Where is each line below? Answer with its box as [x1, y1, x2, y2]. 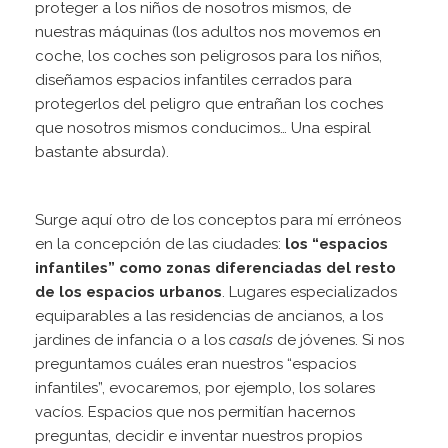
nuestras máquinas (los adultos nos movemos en [35, 23, 381, 42]
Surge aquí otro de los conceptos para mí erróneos [35, 211, 401, 230]
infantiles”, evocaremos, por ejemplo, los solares [35, 379, 375, 398]
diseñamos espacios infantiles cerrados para [35, 71, 352, 90]
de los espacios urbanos [35, 283, 222, 302]
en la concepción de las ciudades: [35, 235, 285, 254]
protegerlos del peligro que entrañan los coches [35, 95, 383, 114]
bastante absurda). [35, 143, 177, 162]
